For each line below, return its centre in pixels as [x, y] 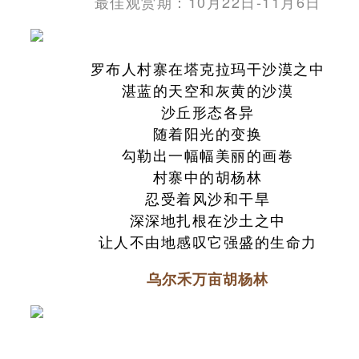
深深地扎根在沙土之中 [208, 219]
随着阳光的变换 [208, 133]
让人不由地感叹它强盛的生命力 [208, 241]
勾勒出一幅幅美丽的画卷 [208, 154]
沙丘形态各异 [208, 111]
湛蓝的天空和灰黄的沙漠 [208, 89]
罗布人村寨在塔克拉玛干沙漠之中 [208, 68]
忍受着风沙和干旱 [208, 198]
